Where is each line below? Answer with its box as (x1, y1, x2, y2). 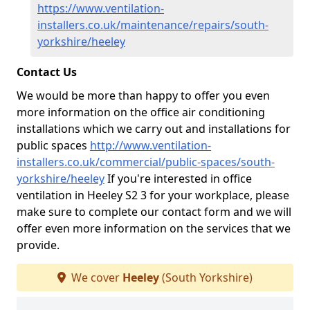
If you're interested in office (104, 171, 252, 186)
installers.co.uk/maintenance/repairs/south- (37, 17, 268, 33)
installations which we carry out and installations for (17, 121, 291, 136)
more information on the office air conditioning (17, 104, 265, 120)
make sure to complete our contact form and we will (17, 204, 291, 219)
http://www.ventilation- (90, 138, 211, 153)
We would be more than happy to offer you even (17, 88, 270, 103)
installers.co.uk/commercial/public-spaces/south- (17, 154, 275, 170)
